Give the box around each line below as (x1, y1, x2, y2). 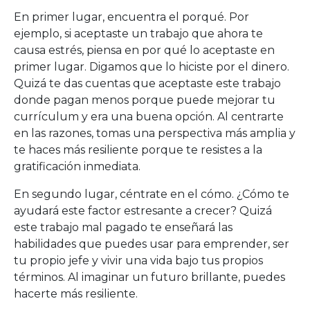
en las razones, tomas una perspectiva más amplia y (14, 127, 295, 140)
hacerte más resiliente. (14, 287, 138, 300)
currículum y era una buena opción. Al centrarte (14, 110, 284, 123)
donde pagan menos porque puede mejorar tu (14, 93, 275, 107)
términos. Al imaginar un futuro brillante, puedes (14, 271, 285, 284)
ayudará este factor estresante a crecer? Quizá (14, 204, 272, 217)
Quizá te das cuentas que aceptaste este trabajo (14, 77, 281, 90)
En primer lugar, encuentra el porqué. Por (14, 10, 249, 24)
